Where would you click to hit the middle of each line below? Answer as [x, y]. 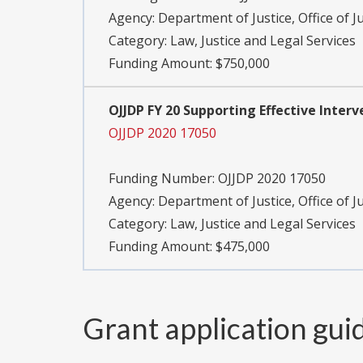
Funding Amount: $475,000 [189, 247]
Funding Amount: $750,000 [189, 64]
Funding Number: [163, 179]
